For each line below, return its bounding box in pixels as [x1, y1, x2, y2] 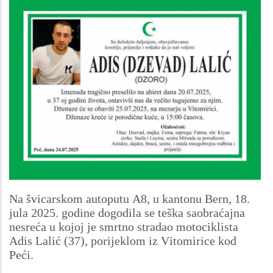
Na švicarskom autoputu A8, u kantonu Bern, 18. [9, 191, 250, 205]
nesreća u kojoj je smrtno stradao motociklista [9, 219, 238, 233]
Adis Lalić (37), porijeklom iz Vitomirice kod [9, 233, 236, 247]
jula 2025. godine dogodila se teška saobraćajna [9, 205, 245, 219]
